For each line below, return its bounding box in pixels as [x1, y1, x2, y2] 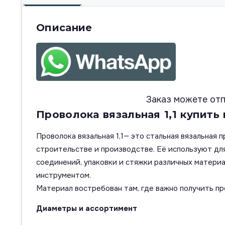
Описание [36, 22, 92, 34]
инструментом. [36, 170, 91, 181]
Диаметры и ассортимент [36, 203, 137, 214]
